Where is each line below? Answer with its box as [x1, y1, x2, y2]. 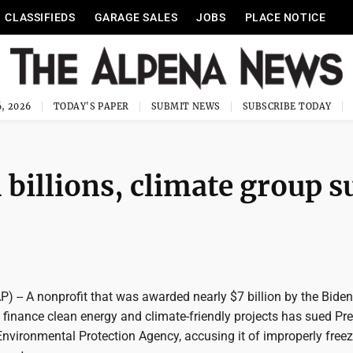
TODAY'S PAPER [53, 101, 129, 112]
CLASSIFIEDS [5, 11, 76, 24]
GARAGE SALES [94, 11, 178, 24]
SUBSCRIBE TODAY [242, 101, 332, 112]
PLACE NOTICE [244, 11, 326, 24]
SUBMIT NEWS [150, 101, 221, 112]
